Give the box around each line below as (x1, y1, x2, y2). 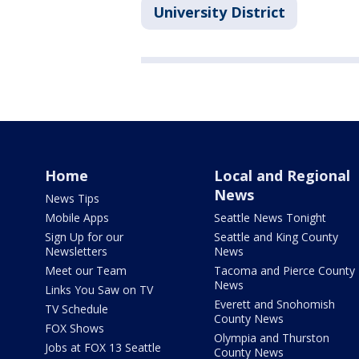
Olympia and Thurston (213, 330, 329, 346)
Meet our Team (45, 263, 127, 279)
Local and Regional (213, 166, 350, 186)
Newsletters (45, 244, 107, 260)
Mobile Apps (45, 210, 109, 226)
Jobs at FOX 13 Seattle (45, 340, 161, 356)
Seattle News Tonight (213, 210, 326, 226)
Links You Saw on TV (45, 282, 153, 298)
